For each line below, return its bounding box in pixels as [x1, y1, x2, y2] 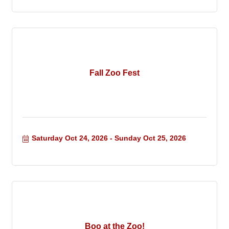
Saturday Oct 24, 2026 [31, 134, 108, 143]
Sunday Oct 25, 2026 [114, 134, 186, 143]
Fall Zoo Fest [89, 68, 140, 77]
